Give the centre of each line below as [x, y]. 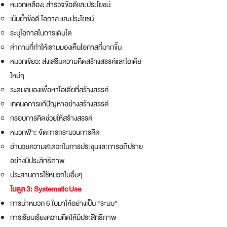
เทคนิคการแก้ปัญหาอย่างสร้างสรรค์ [59, 104]
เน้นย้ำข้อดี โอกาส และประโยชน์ [52, 18]
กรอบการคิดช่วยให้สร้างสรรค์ [51, 118]
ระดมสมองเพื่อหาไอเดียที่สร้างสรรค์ [59, 89]
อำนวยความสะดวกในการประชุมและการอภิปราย [77, 146]
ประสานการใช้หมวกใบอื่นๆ [46, 175]
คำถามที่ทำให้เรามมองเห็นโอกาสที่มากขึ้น [66, 47]
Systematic [51, 189]
